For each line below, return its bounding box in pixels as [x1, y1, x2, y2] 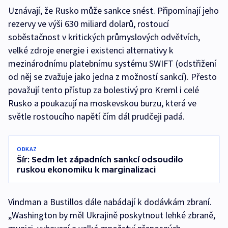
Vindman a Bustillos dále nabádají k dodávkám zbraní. [8, 196, 212, 208]
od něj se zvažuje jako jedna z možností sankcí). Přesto [8, 71, 217, 83]
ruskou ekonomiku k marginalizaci [17, 165, 156, 175]
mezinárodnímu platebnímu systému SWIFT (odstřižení [8, 58, 216, 70]
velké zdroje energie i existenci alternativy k [8, 44, 174, 56]
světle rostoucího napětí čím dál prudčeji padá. [8, 110, 185, 123]
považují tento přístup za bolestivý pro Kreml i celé [8, 84, 199, 96]
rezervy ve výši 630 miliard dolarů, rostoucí [8, 18, 169, 30]
